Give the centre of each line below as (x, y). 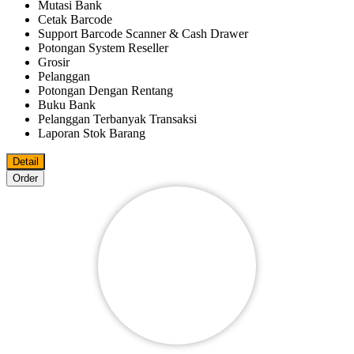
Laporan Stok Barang (92, 134)
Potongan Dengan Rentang (105, 91)
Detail (26, 162)
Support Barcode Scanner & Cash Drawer (143, 34)
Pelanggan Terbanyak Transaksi (117, 119)
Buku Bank (67, 105)
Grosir (54, 62)
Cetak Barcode (75, 20)
